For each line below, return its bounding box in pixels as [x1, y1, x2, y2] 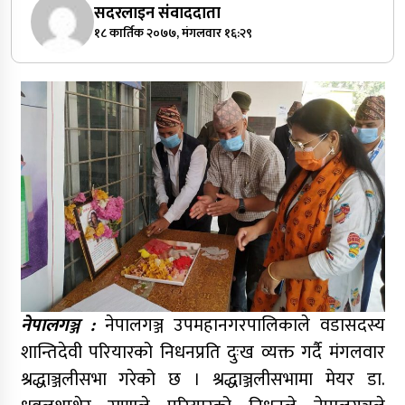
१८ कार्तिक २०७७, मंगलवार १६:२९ [93, 23, 252, 44]
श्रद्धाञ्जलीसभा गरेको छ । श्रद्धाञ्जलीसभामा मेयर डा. [20, 364, 385, 396]
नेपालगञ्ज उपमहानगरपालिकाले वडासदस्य [104, 310, 385, 342]
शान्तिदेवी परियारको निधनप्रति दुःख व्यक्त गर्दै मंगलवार [20, 337, 385, 369]
